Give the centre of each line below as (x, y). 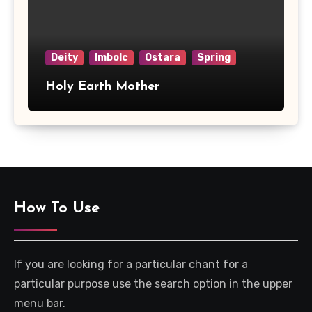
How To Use (57, 209)
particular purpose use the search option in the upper (153, 284)
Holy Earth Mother (102, 87)
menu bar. (40, 304)
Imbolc (111, 58)
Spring (214, 58)
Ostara (163, 58)
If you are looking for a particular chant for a (131, 265)
